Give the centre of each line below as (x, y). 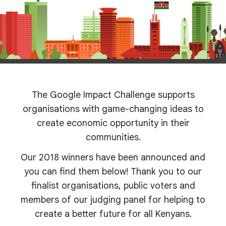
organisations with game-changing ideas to (113, 109)
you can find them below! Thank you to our (113, 172)
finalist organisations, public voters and (113, 186)
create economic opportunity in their (113, 123)
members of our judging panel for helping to (113, 200)
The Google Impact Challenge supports (113, 95)
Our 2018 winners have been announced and (113, 157)
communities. (113, 137)
